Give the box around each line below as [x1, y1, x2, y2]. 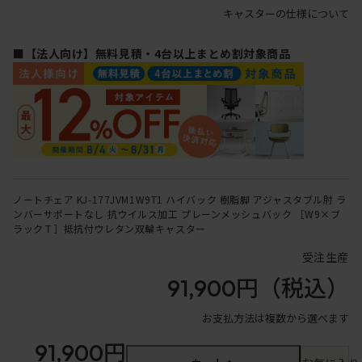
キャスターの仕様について [223, 6, 349, 22]
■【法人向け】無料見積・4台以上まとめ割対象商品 [13, 45, 291, 62]
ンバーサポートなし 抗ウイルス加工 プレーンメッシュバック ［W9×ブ [13, 207, 341, 221]
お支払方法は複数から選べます [202, 310, 349, 326]
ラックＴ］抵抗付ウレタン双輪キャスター [13, 221, 206, 236]
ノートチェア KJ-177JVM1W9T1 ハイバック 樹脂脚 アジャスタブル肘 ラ [13, 192, 347, 207]
